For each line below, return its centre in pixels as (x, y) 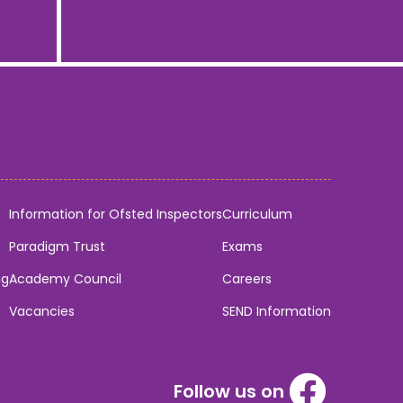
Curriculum (257, 215)
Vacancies (42, 312)
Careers (247, 279)
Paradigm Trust (57, 247)
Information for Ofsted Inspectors (116, 215)
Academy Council (65, 279)
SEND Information (277, 312)
